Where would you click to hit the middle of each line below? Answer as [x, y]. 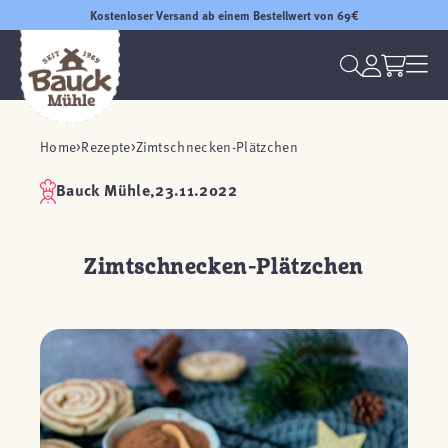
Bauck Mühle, [106, 189]
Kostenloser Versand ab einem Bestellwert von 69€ [224, 15]
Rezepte [106, 146]
